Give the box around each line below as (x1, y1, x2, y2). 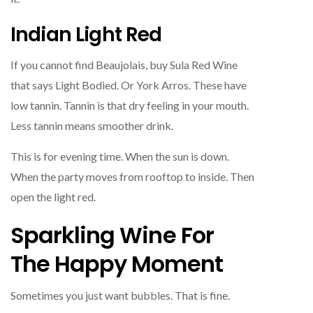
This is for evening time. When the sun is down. (10, 149, 229, 163)
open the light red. (10, 189, 96, 203)
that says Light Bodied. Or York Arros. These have (10, 78, 247, 92)
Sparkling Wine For (10, 219, 214, 251)
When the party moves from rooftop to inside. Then (10, 169, 254, 183)
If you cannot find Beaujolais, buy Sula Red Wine (10, 57, 238, 71)
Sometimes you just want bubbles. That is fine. (10, 288, 230, 302)
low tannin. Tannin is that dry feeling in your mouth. (10, 98, 249, 112)
